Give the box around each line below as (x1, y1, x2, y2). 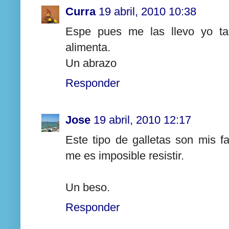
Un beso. (65, 181, 110, 194)
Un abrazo (65, 56, 117, 70)
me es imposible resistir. (65, 149, 184, 163)
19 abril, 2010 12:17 (94, 113, 191, 127)
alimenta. (65, 40, 110, 54)
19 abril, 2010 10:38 (99, 5, 196, 18)
